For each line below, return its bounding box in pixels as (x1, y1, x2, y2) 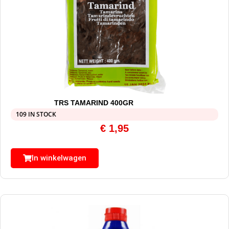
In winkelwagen (32, 153, 86, 163)
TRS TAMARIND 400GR (54, 99, 133, 107)
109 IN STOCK (16, 110, 56, 119)
